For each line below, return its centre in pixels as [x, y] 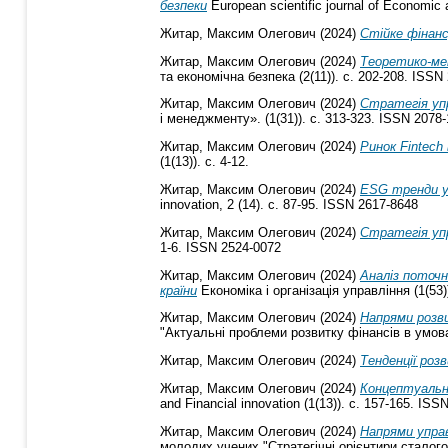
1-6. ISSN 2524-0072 [220, 247]
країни [178, 290]
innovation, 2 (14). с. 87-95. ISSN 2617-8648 [289, 204]
